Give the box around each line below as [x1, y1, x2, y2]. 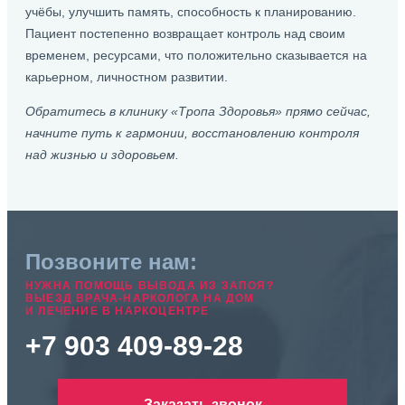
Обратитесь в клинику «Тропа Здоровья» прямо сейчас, [25, 104, 371, 118]
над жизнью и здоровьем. [25, 147, 179, 162]
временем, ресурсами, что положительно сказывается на [25, 48, 367, 62]
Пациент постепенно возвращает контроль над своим [25, 26, 345, 41]
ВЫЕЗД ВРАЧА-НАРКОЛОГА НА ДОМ [25, 292, 255, 305]
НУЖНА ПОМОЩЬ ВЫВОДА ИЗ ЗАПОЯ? [25, 279, 274, 292]
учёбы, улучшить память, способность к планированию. [25, 5, 356, 19]
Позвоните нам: [25, 250, 197, 274]
